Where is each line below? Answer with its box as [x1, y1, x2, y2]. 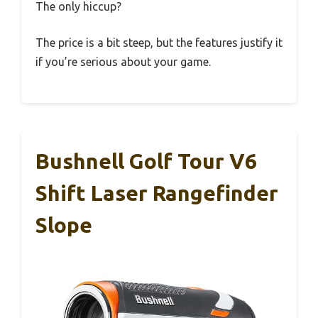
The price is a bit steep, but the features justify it [35, 35, 283, 49]
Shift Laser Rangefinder [35, 180, 278, 205]
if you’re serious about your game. [35, 55, 211, 68]
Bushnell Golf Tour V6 [35, 148, 257, 173]
